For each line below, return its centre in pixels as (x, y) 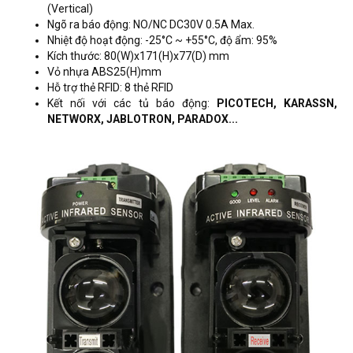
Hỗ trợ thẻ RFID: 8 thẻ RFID (110, 87)
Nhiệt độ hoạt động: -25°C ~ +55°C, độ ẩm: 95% (162, 40)
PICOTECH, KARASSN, (277, 103)
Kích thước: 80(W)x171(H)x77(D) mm (138, 56)
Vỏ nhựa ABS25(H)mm (104, 71)
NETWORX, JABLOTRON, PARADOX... (143, 119)
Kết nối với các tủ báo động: (132, 103)
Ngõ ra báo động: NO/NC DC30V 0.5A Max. (151, 24)
